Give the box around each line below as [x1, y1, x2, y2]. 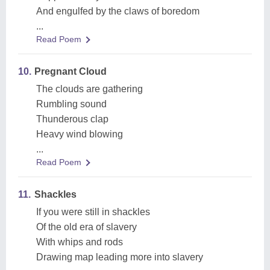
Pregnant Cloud [34, 66, 107, 77]
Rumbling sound [36, 99, 107, 109]
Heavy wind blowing [36, 129, 123, 139]
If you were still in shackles [36, 207, 150, 217]
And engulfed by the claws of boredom [36, 6, 199, 16]
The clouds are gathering [36, 84, 143, 94]
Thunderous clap [36, 114, 108, 124]
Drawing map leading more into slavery [36, 252, 203, 262]
